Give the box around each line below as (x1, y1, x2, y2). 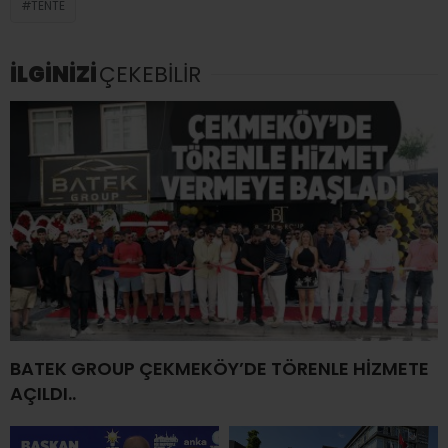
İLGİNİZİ (10, 58, 97, 90)
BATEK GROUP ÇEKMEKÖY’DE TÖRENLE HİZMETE (10, 356, 429, 382)
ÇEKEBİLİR (99, 58, 201, 90)
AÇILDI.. (10, 381, 76, 407)
